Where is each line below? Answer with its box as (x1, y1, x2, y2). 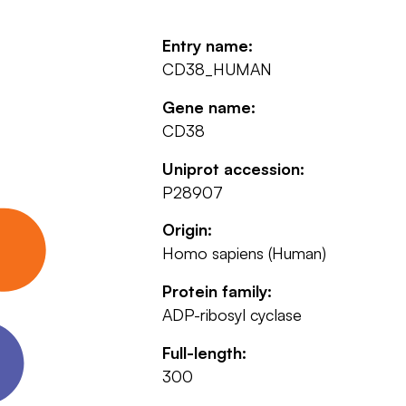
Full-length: (161, 342, 246, 362)
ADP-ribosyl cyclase (161, 304, 302, 325)
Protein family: (161, 281, 272, 302)
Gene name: (161, 96, 256, 117)
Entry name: (161, 35, 253, 56)
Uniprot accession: (161, 158, 304, 179)
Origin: (161, 219, 212, 240)
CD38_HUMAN (161, 59, 272, 80)
